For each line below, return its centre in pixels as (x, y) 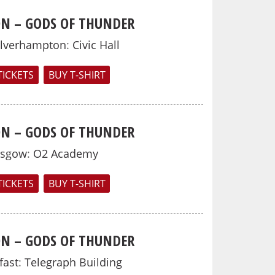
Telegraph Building (73, 262)
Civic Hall (96, 45)
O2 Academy (66, 153)
